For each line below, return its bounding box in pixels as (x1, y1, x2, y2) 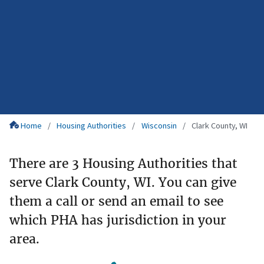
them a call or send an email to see (9, 193, 223, 209)
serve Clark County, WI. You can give (9, 174, 236, 190)
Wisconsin (141, 120, 177, 131)
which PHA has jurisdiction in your (9, 212, 226, 228)
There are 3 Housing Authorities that (9, 155, 237, 171)
